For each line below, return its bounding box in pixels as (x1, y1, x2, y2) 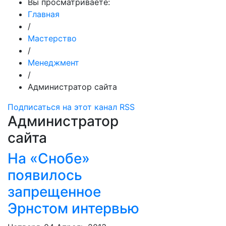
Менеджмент (28, 58, 79, 68)
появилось (8, 166, 82, 184)
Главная (28, 9, 60, 19)
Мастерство (28, 33, 77, 43)
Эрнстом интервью (8, 200, 139, 217)
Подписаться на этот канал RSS (8, 102, 135, 112)
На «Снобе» (8, 150, 90, 167)
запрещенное (8, 183, 101, 200)
